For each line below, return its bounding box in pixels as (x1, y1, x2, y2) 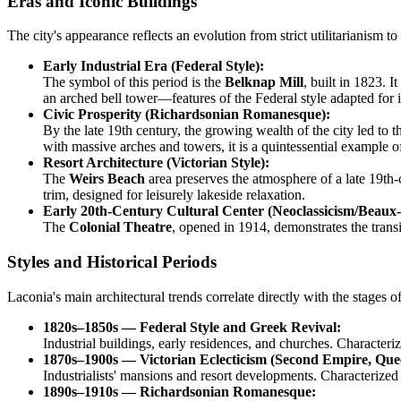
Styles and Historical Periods (7, 252, 217, 272)
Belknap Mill (225, 74, 303, 90)
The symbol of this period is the (43, 74, 225, 90)
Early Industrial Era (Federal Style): (43, 58, 264, 74)
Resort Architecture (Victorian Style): (43, 155, 269, 171)
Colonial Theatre (69, 219, 172, 235)
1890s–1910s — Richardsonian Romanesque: (43, 383, 316, 399)
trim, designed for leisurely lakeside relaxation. (43, 187, 305, 203)
